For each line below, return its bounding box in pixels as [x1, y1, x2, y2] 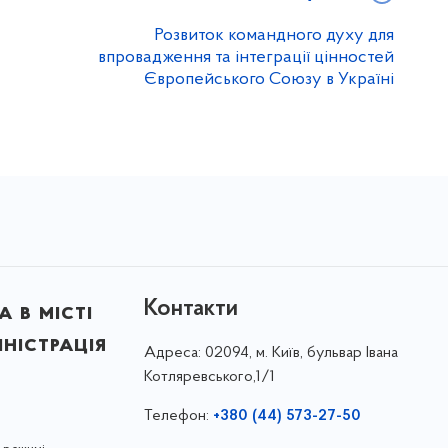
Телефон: [143, 408, 213, 424]
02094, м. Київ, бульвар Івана [204, 345, 398, 361]
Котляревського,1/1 [143, 369, 275, 385]
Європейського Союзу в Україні [144, 70, 394, 89]
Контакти [143, 297, 238, 321]
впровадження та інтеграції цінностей [98, 48, 394, 67]
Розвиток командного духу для [154, 26, 394, 45]
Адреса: [143, 345, 205, 361]
